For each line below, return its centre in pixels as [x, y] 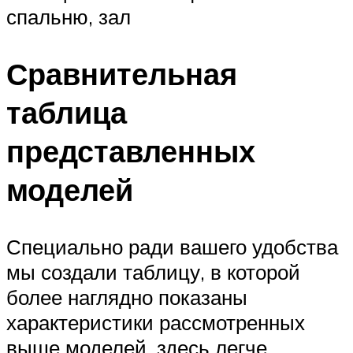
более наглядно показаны [127, 297]
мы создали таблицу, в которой [153, 271]
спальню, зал [69, 17]
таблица [67, 113]
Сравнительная [122, 74]
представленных [131, 151]
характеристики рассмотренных [156, 322]
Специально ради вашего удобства [172, 246]
